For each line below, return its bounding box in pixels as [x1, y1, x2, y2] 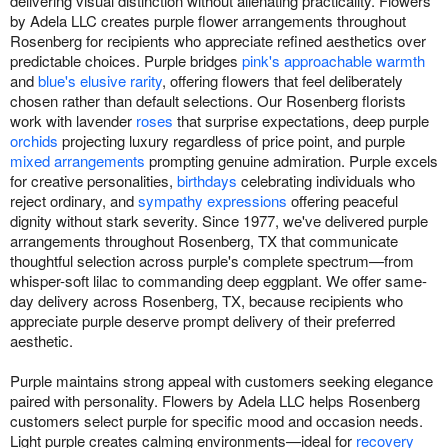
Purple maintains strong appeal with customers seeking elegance [10, 369, 433, 391]
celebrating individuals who [237, 169, 415, 191]
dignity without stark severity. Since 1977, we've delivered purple [10, 209, 428, 231]
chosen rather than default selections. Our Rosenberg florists [10, 89, 406, 111]
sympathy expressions [138, 189, 287, 211]
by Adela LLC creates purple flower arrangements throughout [10, 9, 406, 31]
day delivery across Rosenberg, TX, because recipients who [10, 289, 403, 311]
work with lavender [10, 109, 136, 131]
